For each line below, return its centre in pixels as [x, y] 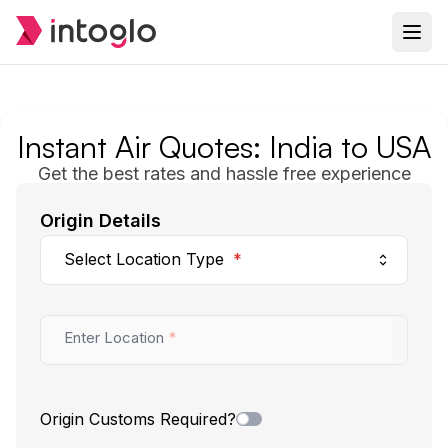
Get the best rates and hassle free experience [224, 173]
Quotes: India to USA [295, 146]
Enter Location [114, 337]
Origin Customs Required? [138, 419]
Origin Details [100, 220]
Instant [66, 146]
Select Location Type [144, 259]
